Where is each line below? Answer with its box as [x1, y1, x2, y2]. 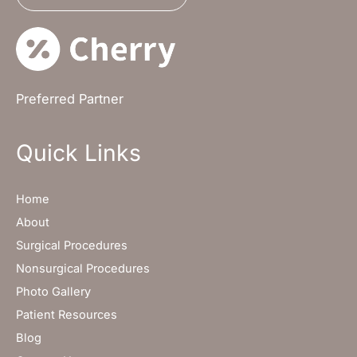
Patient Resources [16, 307, 117, 322]
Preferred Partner [16, 90, 124, 107]
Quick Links [16, 139, 141, 167]
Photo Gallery [16, 284, 91, 299]
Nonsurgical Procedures [16, 261, 150, 276]
